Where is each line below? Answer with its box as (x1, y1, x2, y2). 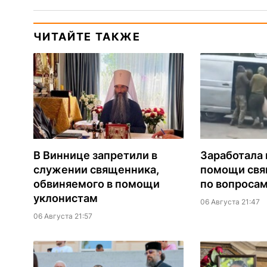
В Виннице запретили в (33, 149, 157, 162)
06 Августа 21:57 (33, 212, 92, 221)
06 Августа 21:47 (200, 197, 260, 207)
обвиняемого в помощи (33, 178, 160, 191)
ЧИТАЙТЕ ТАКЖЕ (33, 30, 141, 44)
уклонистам (33, 192, 98, 205)
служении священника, (33, 163, 159, 176)
